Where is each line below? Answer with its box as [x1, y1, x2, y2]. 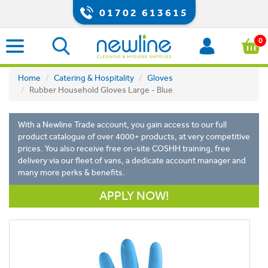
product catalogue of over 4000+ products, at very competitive [18, 132, 250, 142]
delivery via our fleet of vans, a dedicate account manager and [18, 156, 246, 166]
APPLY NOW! [99, 188, 169, 203]
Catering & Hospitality [54, 73, 134, 83]
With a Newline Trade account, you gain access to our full [18, 120, 227, 130]
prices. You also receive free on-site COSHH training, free [18, 144, 230, 154]
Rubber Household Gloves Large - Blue [29, 85, 173, 95]
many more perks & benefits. [18, 167, 125, 178]
